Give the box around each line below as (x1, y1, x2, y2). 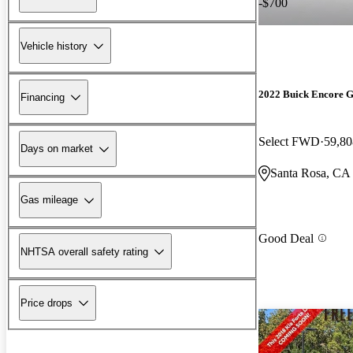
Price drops (20, 296, 72, 309)
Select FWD (258, 134, 320, 148)
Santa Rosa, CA (270, 165, 351, 180)
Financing (20, 91, 65, 103)
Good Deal (258, 231, 314, 245)
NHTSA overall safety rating (20, 245, 148, 258)
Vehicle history (20, 39, 87, 52)
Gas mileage (20, 194, 78, 206)
